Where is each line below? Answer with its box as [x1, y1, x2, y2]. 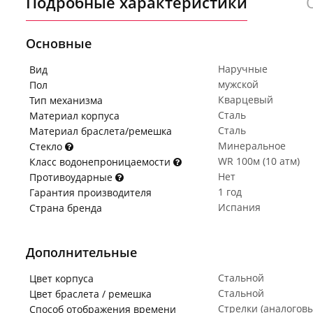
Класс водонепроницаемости [29, 155, 173, 168]
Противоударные [29, 170, 115, 184]
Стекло [29, 140, 65, 153]
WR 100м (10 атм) [218, 154, 300, 168]
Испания [218, 201, 261, 214]
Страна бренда [29, 201, 102, 214]
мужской [218, 78, 259, 91]
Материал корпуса [29, 109, 119, 122]
